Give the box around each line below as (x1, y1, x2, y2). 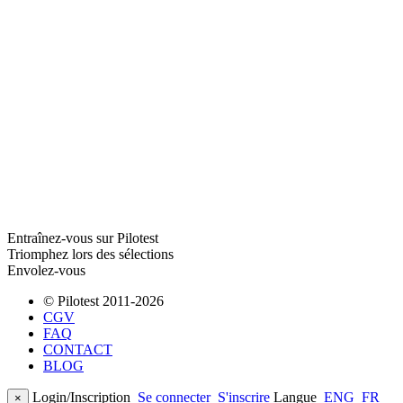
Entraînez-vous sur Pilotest (7, 229, 158, 246)
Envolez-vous (7, 262, 85, 278)
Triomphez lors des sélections (7, 246, 174, 262)
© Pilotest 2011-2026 (43, 292, 164, 309)
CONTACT (43, 341, 112, 357)
